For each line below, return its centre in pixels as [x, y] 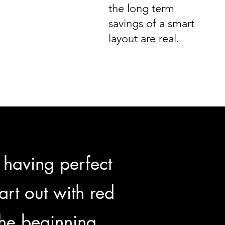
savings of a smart [151, 23]
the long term [141, 8]
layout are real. [144, 38]
